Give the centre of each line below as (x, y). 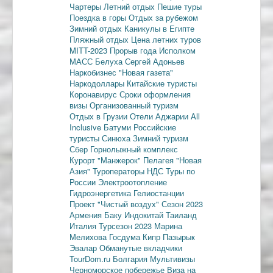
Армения (87, 214)
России (84, 182)
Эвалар (84, 247)
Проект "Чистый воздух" (115, 204)
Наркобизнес (94, 72)
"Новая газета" (146, 72)
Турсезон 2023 (126, 225)
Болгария (131, 258)
